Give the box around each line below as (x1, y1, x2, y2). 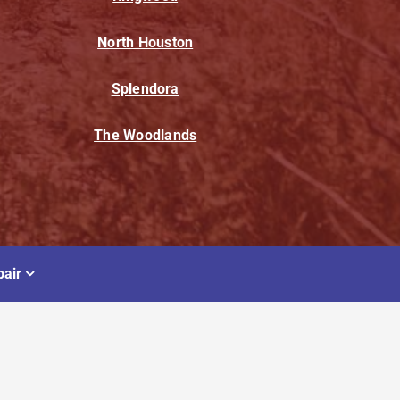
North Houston (97, 34, 194, 52)
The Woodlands (94, 127, 197, 145)
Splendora (111, 80, 179, 98)
